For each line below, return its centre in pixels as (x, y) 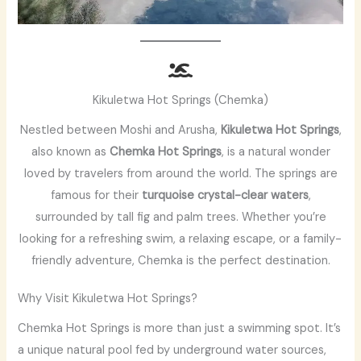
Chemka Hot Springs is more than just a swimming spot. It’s (180, 329)
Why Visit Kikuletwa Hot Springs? (108, 299)
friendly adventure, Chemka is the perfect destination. (180, 261)
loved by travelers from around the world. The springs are (180, 174)
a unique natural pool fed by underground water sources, (172, 351)
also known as (70, 152)
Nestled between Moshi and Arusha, (120, 131)
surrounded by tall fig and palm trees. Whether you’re (180, 218)
